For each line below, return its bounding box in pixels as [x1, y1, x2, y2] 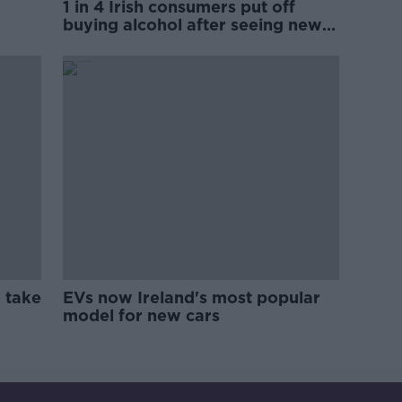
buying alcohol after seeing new [63, 15, 323, 34]
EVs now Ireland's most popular [63, 288, 321, 307]
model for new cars [63, 306, 221, 325]
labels [63, 33, 111, 52]
